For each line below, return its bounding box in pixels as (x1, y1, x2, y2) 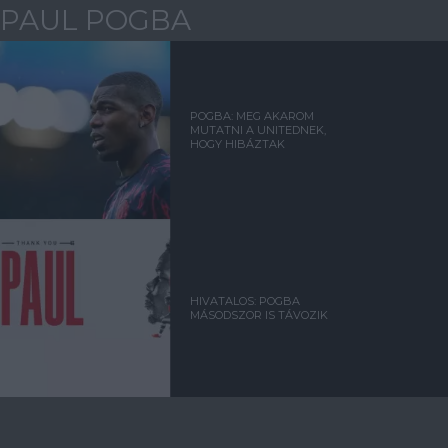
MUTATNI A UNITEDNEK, (190, 123, 327, 138)
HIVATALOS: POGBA (190, 294, 301, 309)
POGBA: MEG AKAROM (190, 109, 315, 124)
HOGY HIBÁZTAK (190, 137, 286, 152)
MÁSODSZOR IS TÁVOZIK (190, 308, 329, 323)
